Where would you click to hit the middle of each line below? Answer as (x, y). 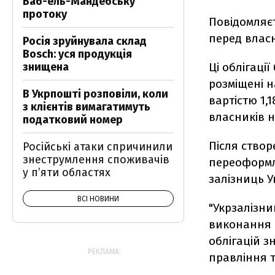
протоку (45, 14)
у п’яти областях (67, 172)
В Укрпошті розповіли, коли (95, 94)
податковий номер (73, 120)
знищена (46, 67)
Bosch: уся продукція (77, 54)
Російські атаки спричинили (98, 147)
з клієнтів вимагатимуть (87, 107)
